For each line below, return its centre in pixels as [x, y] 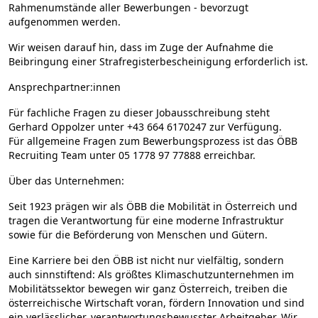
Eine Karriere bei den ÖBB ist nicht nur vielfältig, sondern [146, 260]
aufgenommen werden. [65, 22]
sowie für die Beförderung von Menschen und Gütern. [138, 235]
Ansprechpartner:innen [65, 87]
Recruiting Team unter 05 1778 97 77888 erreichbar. [132, 155]
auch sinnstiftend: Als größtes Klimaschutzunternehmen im [151, 274]
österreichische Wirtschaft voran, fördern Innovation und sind [157, 303]
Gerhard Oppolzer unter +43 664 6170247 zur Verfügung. [145, 127]
